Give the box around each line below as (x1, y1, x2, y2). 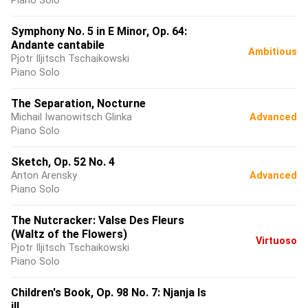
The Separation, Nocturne (11, 97, 146, 110)
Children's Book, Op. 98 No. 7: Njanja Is (11, 286, 206, 299)
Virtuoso (256, 235, 297, 247)
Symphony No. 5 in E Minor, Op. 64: (11, 25, 187, 38)
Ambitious (248, 46, 297, 58)
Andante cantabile (11, 38, 104, 52)
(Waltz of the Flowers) (11, 228, 127, 241)
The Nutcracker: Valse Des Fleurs (11, 214, 184, 227)
